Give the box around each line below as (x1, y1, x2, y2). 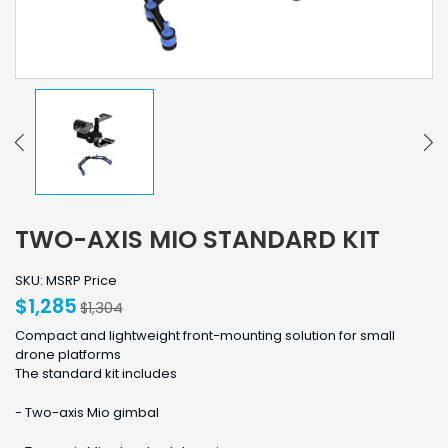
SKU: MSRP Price (15, 271, 117, 291)
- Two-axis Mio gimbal (15, 403, 159, 423)
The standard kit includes (15, 364, 177, 384)
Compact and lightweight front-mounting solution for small (15, 326, 395, 346)
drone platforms (15, 345, 121, 365)
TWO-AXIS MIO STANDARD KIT (15, 222, 380, 258)
